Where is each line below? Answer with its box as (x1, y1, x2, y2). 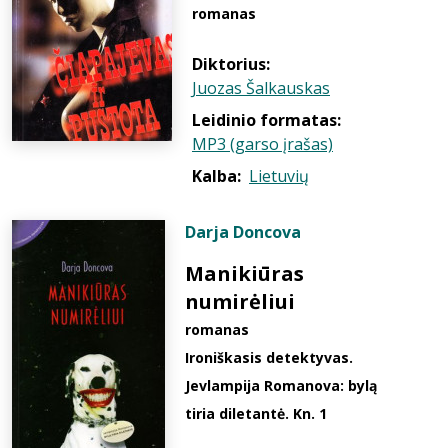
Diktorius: (192, 53, 270, 75)
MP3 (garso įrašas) (192, 133, 333, 155)
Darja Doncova (185, 221, 301, 243)
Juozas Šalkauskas (192, 77, 330, 99)
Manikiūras (185, 260, 304, 287)
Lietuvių (249, 165, 309, 187)
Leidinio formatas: (192, 109, 341, 131)
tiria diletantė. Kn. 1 (185, 404, 327, 423)
